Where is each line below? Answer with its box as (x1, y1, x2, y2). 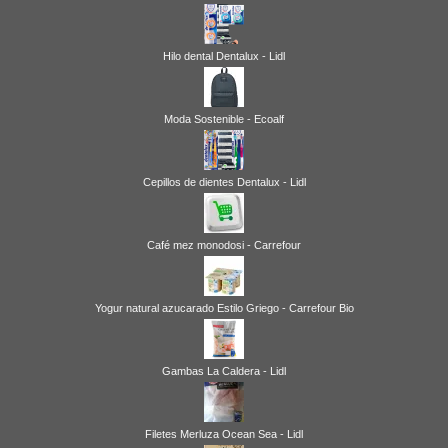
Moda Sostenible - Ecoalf (164, 112, 284, 125)
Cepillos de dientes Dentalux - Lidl (142, 175, 306, 188)
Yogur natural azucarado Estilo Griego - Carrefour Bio (94, 301, 354, 314)
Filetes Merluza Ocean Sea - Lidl (145, 427, 303, 440)
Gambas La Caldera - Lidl (162, 364, 286, 377)
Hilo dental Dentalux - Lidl (163, 49, 285, 62)
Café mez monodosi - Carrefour (147, 238, 301, 251)
